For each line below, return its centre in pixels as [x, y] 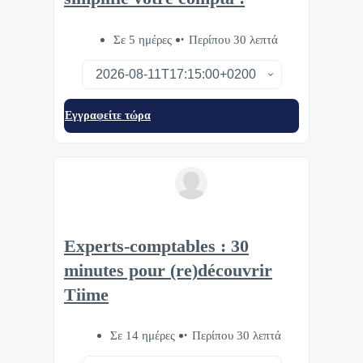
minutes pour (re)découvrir [168, 270]
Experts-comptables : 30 [156, 246]
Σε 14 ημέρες [144, 335]
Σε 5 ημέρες [144, 39]
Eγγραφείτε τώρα [108, 115]
